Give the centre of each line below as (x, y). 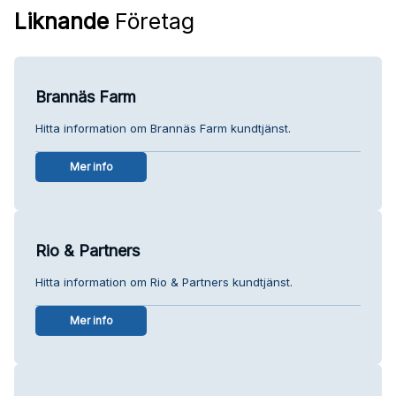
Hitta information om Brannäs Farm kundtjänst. (163, 128)
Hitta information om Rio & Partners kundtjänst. (164, 282)
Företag (152, 21)
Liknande (61, 21)
